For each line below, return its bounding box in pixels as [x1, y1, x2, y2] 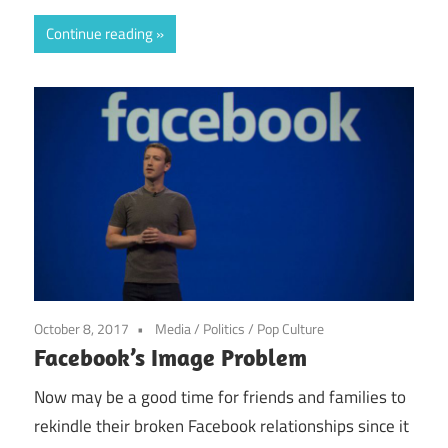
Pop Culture [257, 317, 324, 339]
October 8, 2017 [34, 317, 129, 339]
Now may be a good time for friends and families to [34, 384, 406, 411]
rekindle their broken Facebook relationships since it [34, 413, 409, 440]
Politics [203, 317, 245, 339]
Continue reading [46, 22, 153, 46]
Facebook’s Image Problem [34, 341, 307, 372]
